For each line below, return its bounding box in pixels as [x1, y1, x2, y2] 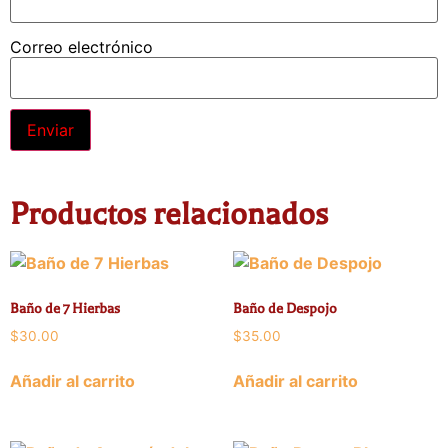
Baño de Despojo [232, 299, 337, 317]
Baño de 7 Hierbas [10, 299, 120, 317]
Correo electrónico [10, 36, 153, 57]
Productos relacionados [10, 195, 328, 232]
